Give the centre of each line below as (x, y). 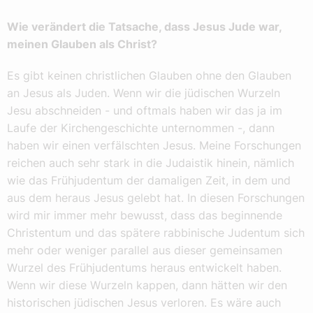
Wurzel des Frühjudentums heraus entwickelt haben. (144, 268)
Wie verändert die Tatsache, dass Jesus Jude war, (144, 27)
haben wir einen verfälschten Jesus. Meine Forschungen (154, 146)
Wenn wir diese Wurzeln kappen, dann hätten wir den (147, 285)
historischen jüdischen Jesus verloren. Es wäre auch (144, 303)
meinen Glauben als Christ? (82, 44)
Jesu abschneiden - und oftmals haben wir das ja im (145, 111)
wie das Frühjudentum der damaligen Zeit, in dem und (149, 181)
